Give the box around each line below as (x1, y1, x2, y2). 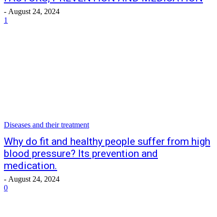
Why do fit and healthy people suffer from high (4, 136, 210, 147)
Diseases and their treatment (4, 121, 89, 129)
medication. (4, 160, 57, 171)
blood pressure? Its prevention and (4, 148, 158, 159)
